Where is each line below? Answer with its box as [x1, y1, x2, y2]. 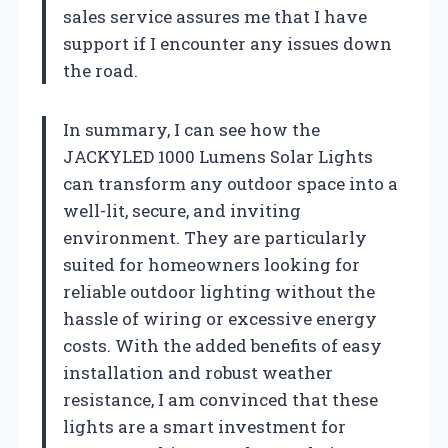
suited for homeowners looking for [63, 252, 360, 276]
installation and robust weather [63, 360, 333, 384]
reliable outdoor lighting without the [63, 279, 375, 303]
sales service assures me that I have [63, 4, 367, 28]
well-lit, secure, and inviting [63, 198, 301, 222]
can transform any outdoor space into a [63, 171, 398, 195]
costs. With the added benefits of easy [63, 333, 382, 357]
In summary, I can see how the [63, 117, 320, 141]
